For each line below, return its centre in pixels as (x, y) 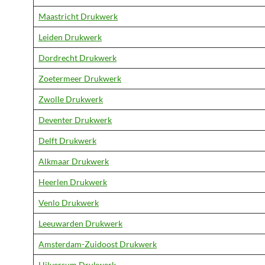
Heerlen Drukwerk (73, 182)
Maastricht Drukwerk (78, 16)
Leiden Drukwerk (70, 37)
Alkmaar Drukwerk (74, 161)
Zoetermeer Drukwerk (80, 78)
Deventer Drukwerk (75, 120)
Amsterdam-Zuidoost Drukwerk (98, 244)
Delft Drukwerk (67, 140)
